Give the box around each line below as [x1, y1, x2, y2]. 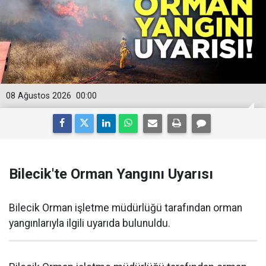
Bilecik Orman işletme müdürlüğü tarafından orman [9, 201, 242, 214]
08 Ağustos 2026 [6, 90, 71, 101]
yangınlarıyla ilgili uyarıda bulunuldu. [9, 217, 170, 229]
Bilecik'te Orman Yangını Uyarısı [9, 165, 213, 182]
